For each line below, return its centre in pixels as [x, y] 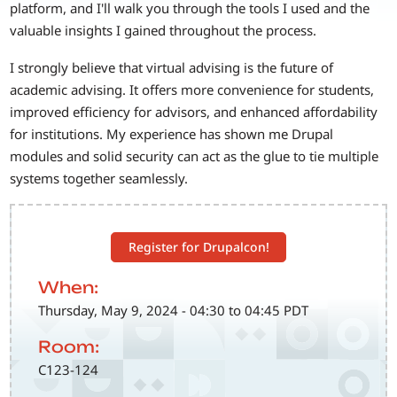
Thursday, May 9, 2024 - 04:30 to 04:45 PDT [174, 310]
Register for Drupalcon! [198, 247]
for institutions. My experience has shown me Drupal [172, 133]
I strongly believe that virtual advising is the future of [172, 67]
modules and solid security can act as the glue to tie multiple [195, 156]
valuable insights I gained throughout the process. [163, 31]
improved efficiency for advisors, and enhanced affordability [194, 111]
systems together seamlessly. [99, 178]
